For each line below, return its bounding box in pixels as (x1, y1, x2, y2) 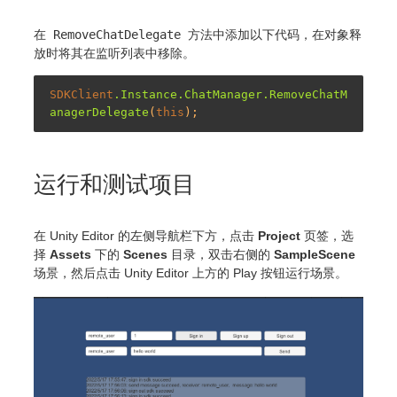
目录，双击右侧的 (167, 246, 274, 261)
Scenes (123, 246, 167, 261)
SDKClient (50, 87, 113, 101)
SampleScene (274, 246, 355, 261)
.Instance (113, 87, 177, 101)
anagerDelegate (50, 105, 149, 119)
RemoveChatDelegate (53, 27, 181, 42)
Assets (50, 246, 91, 261)
